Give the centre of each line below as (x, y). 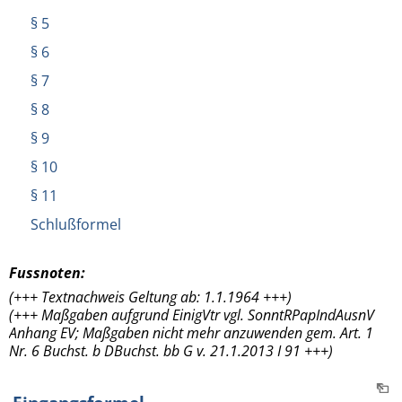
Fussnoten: (47, 272)
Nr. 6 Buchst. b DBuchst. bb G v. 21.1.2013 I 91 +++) (171, 350)
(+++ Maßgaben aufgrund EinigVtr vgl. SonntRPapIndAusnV (192, 315)
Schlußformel (76, 224)
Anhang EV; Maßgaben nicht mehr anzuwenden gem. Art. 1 (191, 332)
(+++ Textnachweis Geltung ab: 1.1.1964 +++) (150, 297)
